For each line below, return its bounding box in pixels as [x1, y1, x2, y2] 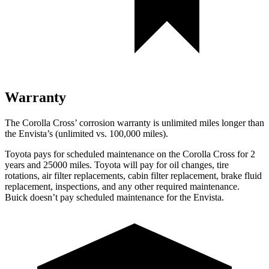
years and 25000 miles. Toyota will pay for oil [5, 159, 181, 170]
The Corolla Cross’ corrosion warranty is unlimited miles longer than [5, 117, 264, 128]
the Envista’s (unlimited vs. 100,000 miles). [5, 128, 168, 139]
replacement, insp [5, 181, 71, 192]
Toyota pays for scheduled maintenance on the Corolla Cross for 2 [5, 148, 255, 159]
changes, [181, 159, 214, 170]
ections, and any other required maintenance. [71, 181, 240, 192]
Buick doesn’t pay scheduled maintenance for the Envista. [5, 192, 224, 202]
